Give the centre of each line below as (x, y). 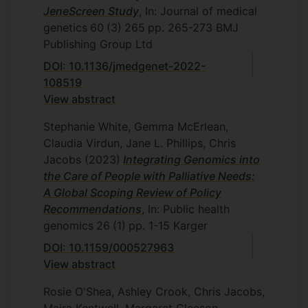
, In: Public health (186, 209)
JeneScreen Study (91, 11)
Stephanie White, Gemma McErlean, (136, 126)
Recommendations (92, 209)
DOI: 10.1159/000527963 (109, 247)
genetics (65, 27)
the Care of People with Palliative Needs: (149, 176)
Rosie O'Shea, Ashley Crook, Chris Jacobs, (154, 291)
